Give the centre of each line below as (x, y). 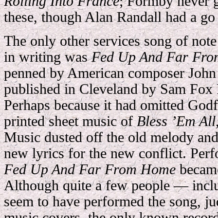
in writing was (48, 57)
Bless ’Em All (176, 121)
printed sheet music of (70, 121)
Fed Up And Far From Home (90, 169)
